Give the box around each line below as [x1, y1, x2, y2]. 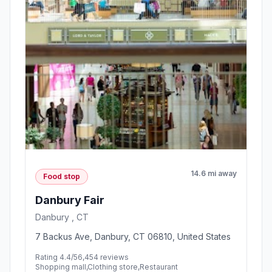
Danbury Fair [35, 193, 104, 206]
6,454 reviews [78, 252, 129, 262]
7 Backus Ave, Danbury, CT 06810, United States [35, 231, 231, 242]
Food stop [43, 171, 80, 181]
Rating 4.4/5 [35, 252, 78, 262]
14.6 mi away [191, 169, 237, 178]
